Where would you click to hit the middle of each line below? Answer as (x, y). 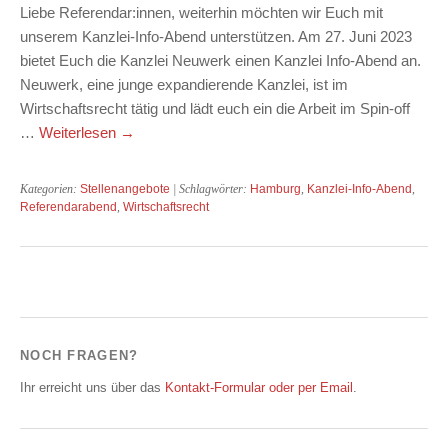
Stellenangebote (125, 189)
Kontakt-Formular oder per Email (259, 387)
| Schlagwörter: (210, 189)
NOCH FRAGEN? (79, 355)
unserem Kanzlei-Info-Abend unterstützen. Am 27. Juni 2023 (216, 36)
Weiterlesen (79, 132)
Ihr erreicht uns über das (92, 387)
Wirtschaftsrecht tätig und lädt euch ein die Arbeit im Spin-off (215, 108)
